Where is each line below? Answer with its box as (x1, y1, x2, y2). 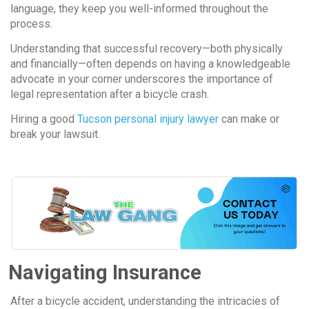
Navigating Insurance (8, 260, 201, 284)
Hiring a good (10, 112, 77, 126)
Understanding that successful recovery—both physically (10, 42, 283, 56)
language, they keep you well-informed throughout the (10, 2, 268, 16)
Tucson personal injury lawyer (77, 112, 219, 126)
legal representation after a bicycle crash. (10, 88, 209, 101)
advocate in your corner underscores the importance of (10, 72, 273, 86)
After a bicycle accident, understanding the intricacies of (10, 294, 280, 308)
